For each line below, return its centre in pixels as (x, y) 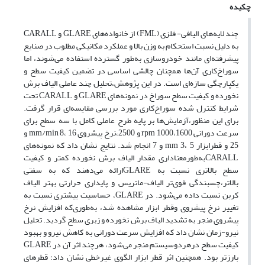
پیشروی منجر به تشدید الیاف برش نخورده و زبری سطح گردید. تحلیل (131, 220)
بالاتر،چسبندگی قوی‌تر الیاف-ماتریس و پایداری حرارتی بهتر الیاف (131, 183)
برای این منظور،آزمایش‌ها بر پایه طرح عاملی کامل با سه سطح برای (131, 121)
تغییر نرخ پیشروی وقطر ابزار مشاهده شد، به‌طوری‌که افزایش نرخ (131, 208)
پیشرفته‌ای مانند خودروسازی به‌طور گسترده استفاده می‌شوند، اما (131, 59)
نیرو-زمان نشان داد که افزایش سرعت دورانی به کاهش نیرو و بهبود (131, 232)
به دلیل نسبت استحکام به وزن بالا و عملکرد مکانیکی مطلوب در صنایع (131, 46)
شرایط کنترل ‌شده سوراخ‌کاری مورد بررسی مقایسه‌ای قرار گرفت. (131, 108)
